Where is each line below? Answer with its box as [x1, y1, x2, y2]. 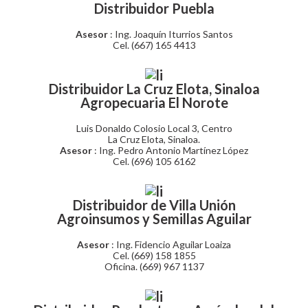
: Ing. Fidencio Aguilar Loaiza [111, 239, 231, 250]
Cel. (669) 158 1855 [112, 250, 196, 261]
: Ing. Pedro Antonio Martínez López [94, 144, 248, 156]
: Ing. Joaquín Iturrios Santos [109, 28, 233, 40]
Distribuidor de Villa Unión [72, 197, 236, 213]
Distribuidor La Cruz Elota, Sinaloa [48, 80, 260, 97]
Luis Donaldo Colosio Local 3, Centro [76, 122, 232, 134]
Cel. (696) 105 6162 [112, 155, 196, 167]
